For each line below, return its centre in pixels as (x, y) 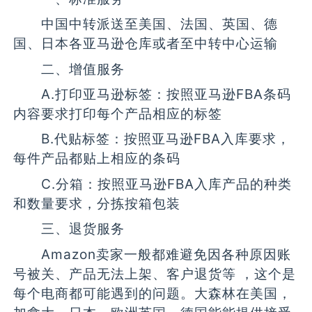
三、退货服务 (69, 229)
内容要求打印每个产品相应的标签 (118, 114)
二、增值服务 (69, 69)
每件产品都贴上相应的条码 (97, 158)
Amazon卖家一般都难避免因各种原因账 (153, 254)
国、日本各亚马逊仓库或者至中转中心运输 (146, 44)
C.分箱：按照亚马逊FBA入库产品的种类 (153, 184)
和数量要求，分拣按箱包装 (97, 203)
